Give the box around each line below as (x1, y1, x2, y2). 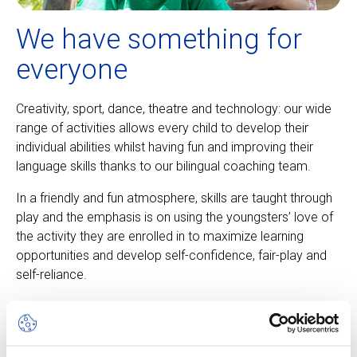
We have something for (16, 22, 302, 56)
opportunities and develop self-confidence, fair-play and (16, 247, 327, 263)
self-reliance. (16, 266, 87, 282)
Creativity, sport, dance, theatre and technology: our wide (16, 100, 331, 116)
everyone (16, 53, 127, 86)
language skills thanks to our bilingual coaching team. (16, 158, 311, 174)
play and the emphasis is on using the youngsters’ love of (16, 209, 333, 225)
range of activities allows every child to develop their (16, 120, 308, 135)
